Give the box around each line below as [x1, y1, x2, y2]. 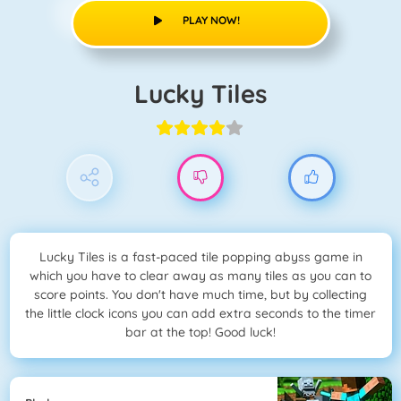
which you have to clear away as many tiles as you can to [30, 268, 371, 285]
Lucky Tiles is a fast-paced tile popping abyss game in [38, 249, 363, 266]
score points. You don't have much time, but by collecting [34, 286, 367, 303]
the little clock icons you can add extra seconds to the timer [25, 305, 376, 322]
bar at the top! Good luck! [125, 324, 276, 341]
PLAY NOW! [182, 13, 240, 27]
